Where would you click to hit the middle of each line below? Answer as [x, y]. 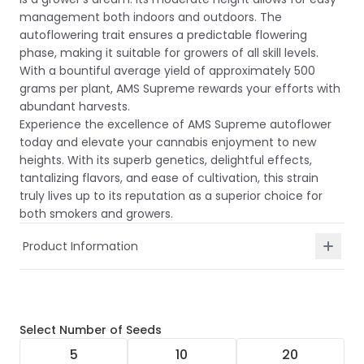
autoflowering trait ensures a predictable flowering [163, 35]
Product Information [80, 246]
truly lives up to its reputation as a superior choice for [171, 196]
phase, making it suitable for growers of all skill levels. [169, 53]
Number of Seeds [110, 330]
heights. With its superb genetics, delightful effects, [166, 160]
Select [39, 330]
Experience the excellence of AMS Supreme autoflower [175, 124]
